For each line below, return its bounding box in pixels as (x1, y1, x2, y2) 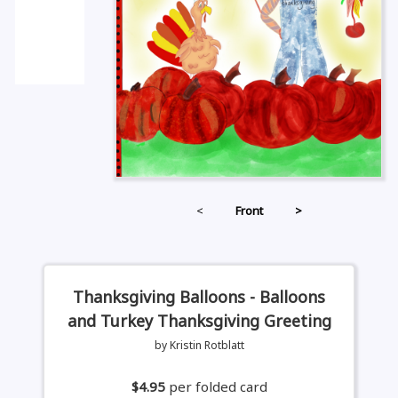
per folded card (168, 378, 267, 396)
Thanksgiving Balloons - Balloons (73, 286, 325, 308)
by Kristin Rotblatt (154, 338, 244, 354)
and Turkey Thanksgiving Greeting (67, 310, 331, 332)
